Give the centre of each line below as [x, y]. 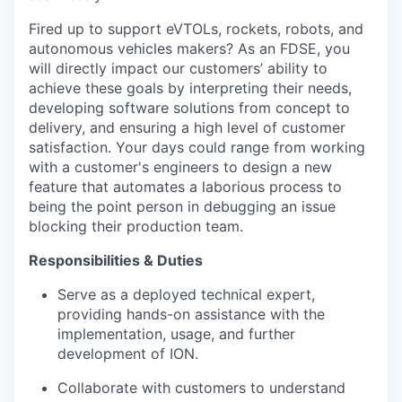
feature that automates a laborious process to [185, 187]
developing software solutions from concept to [189, 108]
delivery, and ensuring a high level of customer [187, 128]
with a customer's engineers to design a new [180, 167]
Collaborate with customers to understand [201, 388]
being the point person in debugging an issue [182, 207]
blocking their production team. [136, 227]
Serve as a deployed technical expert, [186, 295]
